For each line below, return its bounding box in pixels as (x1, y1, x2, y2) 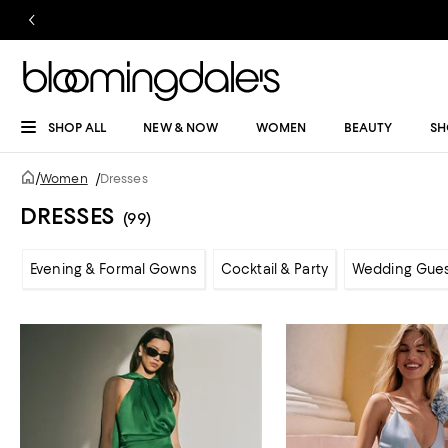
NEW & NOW (143, 120, 219, 135)
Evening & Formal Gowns (30, 261, 197, 277)
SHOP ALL (48, 120, 106, 135)
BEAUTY (343, 120, 393, 135)
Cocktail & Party (220, 261, 328, 277)
